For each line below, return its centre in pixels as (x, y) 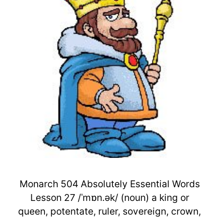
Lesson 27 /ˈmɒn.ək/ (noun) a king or (109, 197)
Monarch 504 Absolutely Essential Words (109, 184)
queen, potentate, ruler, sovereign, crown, (109, 211)
